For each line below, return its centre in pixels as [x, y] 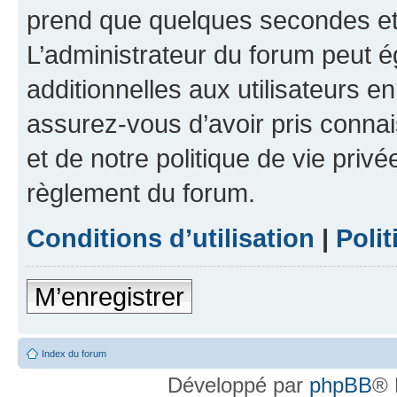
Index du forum [74, 354]
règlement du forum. [141, 193]
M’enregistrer [109, 297]
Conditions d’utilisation [171, 238]
